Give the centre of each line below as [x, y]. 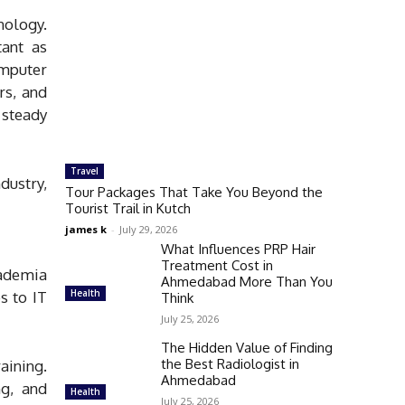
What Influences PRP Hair [238, 249]
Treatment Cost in [217, 265]
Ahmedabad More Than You [247, 281]
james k [86, 229]
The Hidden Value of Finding [247, 347]
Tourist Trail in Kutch [128, 208]
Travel [85, 170]
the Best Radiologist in [230, 363]
